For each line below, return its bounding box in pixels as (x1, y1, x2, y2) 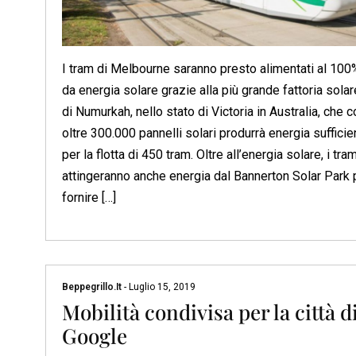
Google (62, 322, 127, 350)
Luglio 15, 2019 (126, 281, 195, 293)
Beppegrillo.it (62, 281, 124, 293)
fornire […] (62, 190, 116, 206)
